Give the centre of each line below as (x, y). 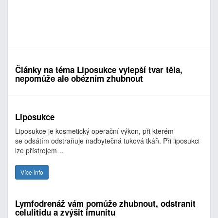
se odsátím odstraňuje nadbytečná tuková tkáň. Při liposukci (107, 141)
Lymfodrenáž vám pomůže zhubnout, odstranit (105, 203)
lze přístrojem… (40, 150)
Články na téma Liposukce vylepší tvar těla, (99, 70)
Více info (32, 172)
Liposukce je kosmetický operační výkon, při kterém (94, 131)
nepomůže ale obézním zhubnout (79, 78)
